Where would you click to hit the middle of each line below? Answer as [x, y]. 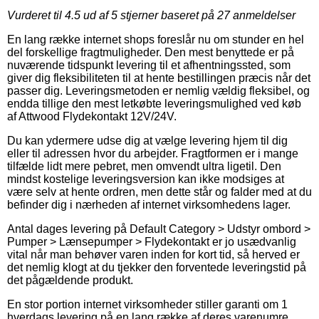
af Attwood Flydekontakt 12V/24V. [92, 116]
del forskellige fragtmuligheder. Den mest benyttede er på [151, 52]
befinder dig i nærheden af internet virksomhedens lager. [149, 204]
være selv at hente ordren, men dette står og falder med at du [159, 192]
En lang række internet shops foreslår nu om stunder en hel [156, 39]
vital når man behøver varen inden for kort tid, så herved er [153, 254]
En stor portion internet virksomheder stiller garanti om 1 [147, 304]
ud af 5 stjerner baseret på [149, 15]
